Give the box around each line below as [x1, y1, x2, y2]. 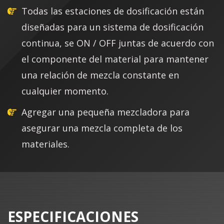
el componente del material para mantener [21, 52, 208, 65]
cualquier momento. [21, 84, 108, 97]
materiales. [21, 137, 69, 150]
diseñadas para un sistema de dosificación [21, 20, 203, 33]
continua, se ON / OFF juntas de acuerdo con [21, 36, 214, 49]
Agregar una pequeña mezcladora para [21, 105, 189, 118]
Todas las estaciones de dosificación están [21, 4, 204, 17]
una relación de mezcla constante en [21, 68, 179, 81]
